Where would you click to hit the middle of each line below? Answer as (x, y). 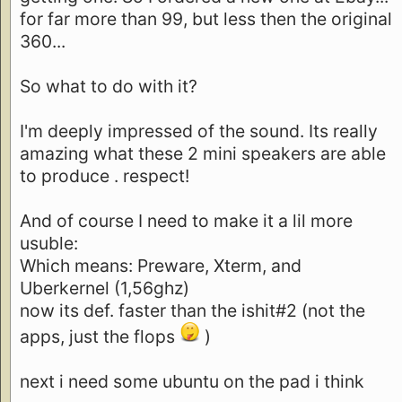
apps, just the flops (100, 336)
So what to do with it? (109, 86)
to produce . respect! (105, 175)
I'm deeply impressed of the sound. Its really (199, 131)
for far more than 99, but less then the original (206, 18)
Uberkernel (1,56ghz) (105, 288)
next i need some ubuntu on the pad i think (192, 381)
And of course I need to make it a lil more (186, 220)
